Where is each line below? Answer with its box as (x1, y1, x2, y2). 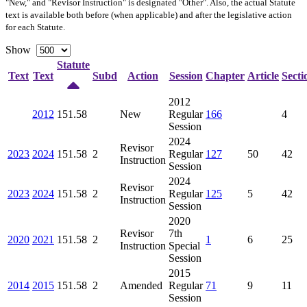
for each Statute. (5, 21, 65, 32)
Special (169, 239, 200, 251)
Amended (120, 279, 162, 291)
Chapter (206, 69, 245, 82)
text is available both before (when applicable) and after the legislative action (5, 9, 292, 20)
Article (247, 69, 279, 82)
